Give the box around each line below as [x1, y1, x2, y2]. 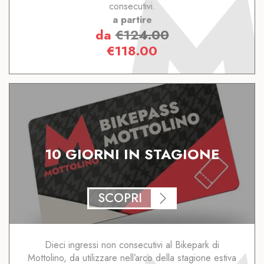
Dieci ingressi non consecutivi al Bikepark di [45, 237, 219, 252]
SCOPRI [98, 189, 142, 207]
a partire [112, 13, 152, 27]
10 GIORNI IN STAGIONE [44, 143, 220, 164]
